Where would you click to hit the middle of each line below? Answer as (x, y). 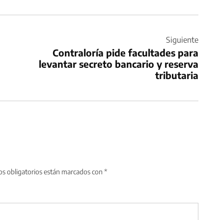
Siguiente (182, 40)
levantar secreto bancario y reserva (119, 64)
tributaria (177, 75)
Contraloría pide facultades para (125, 52)
